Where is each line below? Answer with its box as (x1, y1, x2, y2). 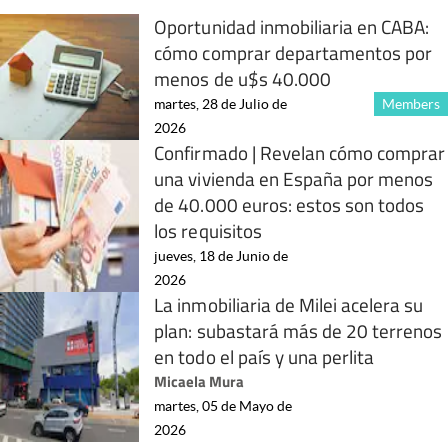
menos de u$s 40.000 (154, 64, 331, 94)
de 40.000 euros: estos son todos (154, 190, 425, 220)
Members (381, 96, 440, 113)
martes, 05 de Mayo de (154, 398, 293, 415)
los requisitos (154, 216, 262, 246)
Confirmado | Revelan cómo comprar (154, 138, 446, 168)
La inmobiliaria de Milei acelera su (154, 290, 424, 320)
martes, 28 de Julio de (154, 96, 288, 113)
